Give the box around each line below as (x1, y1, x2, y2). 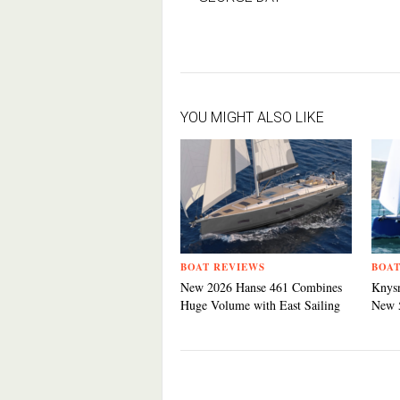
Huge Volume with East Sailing (180, 296, 340, 313)
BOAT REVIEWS (180, 260, 265, 274)
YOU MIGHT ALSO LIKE (180, 109, 324, 126)
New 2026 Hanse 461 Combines (180, 279, 342, 296)
